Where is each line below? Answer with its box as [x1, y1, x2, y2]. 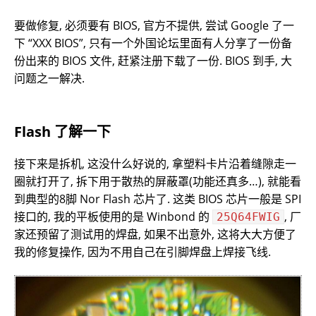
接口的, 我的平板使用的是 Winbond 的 [14, 208, 212, 224]
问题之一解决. [14, 70, 85, 86]
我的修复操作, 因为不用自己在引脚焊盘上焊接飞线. [14, 243, 271, 260]
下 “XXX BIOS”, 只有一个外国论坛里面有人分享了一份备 [14, 35, 292, 51]
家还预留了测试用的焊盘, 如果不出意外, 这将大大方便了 [14, 226, 296, 242]
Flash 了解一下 [14, 121, 111, 141]
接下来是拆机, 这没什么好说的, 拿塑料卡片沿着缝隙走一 [14, 155, 296, 171]
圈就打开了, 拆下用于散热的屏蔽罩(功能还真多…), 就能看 [14, 173, 301, 189]
